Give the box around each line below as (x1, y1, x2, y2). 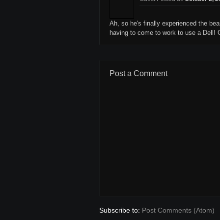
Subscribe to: (99, 206, 142, 214)
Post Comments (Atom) (142, 206, 215, 214)
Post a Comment (110, 69, 167, 78)
